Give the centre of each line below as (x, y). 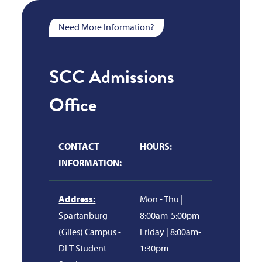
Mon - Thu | (162, 199)
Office (73, 105)
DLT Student (83, 248)
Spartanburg (83, 216)
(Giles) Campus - (90, 232)
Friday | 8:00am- (171, 232)
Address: (77, 199)
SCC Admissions (112, 77)
